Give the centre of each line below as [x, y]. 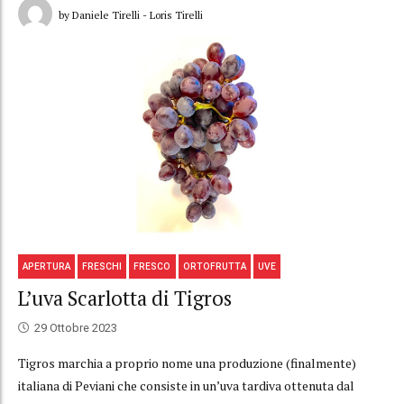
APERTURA [47, 266]
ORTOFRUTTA [214, 266]
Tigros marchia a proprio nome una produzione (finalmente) [187, 363]
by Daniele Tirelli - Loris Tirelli [131, 14]
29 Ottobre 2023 [76, 327]
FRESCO [152, 266]
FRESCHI [102, 266]
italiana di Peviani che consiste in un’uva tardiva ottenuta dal [186, 385]
